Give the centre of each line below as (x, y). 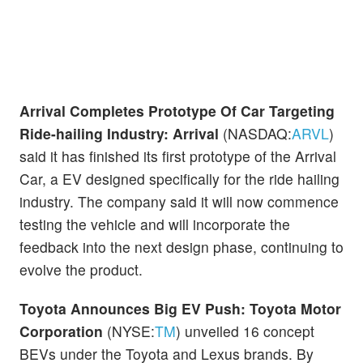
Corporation (63, 331)
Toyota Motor (295, 308)
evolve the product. (81, 270)
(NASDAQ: (257, 134)
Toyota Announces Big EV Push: (135, 308)
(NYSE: (131, 331)
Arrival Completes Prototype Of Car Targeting (177, 111)
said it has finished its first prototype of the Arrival (178, 156)
